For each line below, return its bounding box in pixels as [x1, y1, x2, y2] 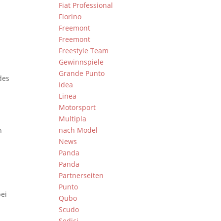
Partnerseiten [59, 171, 104, 180]
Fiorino [59, 12, 82, 21]
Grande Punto [59, 69, 105, 78]
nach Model [59, 125, 98, 135]
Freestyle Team [59, 46, 109, 55]
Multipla [59, 114, 87, 123]
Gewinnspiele [59, 57, 104, 67]
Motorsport [59, 103, 96, 112]
